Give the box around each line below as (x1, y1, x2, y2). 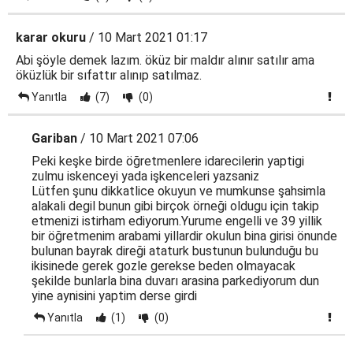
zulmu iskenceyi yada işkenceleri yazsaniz (32, 169, 259, 184)
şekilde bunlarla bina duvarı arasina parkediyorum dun (32, 273, 319, 288)
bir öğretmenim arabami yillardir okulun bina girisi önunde (32, 229, 337, 243)
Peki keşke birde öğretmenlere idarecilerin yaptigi (32, 154, 304, 169)
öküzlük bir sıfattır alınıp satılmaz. (16, 68, 202, 83)
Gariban (32, 131, 77, 146)
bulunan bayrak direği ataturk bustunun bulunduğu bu (32, 243, 318, 258)
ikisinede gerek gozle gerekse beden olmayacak (32, 258, 295, 273)
